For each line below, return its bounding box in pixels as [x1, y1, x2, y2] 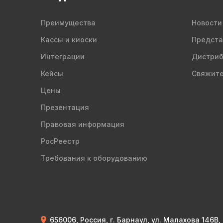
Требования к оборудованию [41, 154, 147, 162]
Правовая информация [41, 120, 124, 128]
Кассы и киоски [41, 35, 97, 44]
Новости [191, 18, 222, 27]
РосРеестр [41, 137, 80, 145]
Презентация [41, 103, 89, 111]
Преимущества [41, 18, 96, 27]
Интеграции [41, 52, 85, 61]
